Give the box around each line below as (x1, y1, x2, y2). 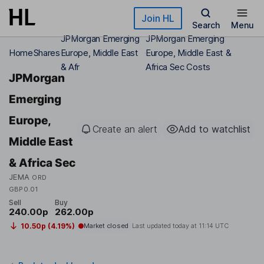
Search (192, 20, 220, 30)
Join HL (141, 12, 174, 24)
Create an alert (93, 123, 157, 135)
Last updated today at (131, 222, 199, 230)
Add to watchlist (179, 123, 250, 135)
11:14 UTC (198, 222, 229, 230)
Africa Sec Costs (145, 61, 210, 72)
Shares (33, 47, 60, 58)
